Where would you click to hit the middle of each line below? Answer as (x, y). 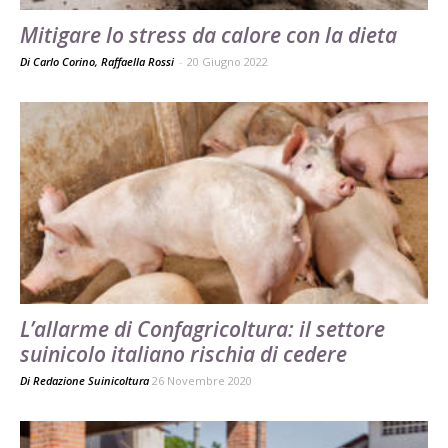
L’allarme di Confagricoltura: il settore (202, 328)
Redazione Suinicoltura (91, 380)
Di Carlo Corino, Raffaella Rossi (98, 62)
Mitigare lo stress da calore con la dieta (208, 35)
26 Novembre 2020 (202, 380)
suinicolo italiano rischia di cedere (183, 353)
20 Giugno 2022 (227, 62)
